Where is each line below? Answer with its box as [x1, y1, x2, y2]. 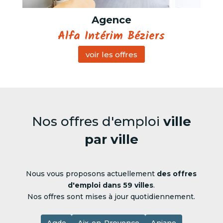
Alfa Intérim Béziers [58, 27, 165, 46]
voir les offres [85, 49, 137, 59]
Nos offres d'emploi [31, 113, 163, 130]
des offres [157, 169, 197, 179]
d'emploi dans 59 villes [68, 181, 154, 190]
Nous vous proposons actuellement [26, 169, 157, 179]
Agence [91, 14, 131, 26]
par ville [84, 131, 138, 148]
